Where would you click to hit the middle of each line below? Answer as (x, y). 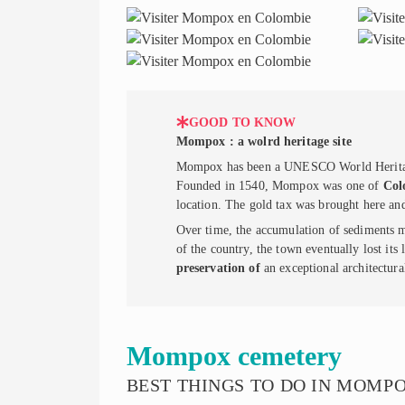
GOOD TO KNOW (242, 122)
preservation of (218, 268)
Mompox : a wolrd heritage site (264, 141)
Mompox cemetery (234, 356)
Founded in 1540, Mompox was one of (279, 185)
